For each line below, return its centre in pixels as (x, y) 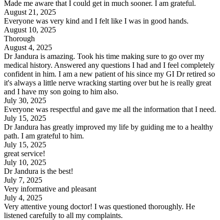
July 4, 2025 (23, 197)
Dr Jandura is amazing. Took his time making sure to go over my (104, 56)
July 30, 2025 (25, 100)
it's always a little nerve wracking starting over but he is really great (108, 82)
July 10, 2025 (25, 162)
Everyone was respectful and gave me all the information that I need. (110, 109)
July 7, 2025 (23, 180)
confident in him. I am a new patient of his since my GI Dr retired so (110, 74)
